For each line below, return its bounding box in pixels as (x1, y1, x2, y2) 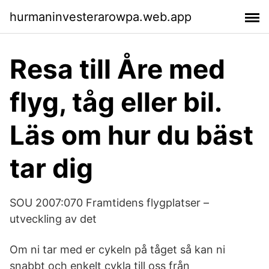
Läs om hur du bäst (10, 119, 253, 151)
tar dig (10, 152, 93, 184)
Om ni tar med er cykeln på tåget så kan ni (10, 243, 225, 256)
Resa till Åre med (10, 53, 225, 85)
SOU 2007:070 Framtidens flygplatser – (10, 196, 209, 209)
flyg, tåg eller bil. (10, 86, 222, 118)
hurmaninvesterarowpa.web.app (10, 9, 192, 24)
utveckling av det (10, 213, 97, 225)
